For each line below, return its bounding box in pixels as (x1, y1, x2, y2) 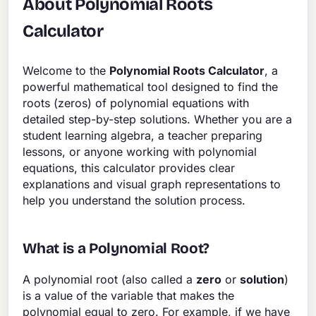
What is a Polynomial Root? (23, 240, 210, 258)
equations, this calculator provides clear (23, 161, 236, 176)
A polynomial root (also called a (23, 272, 197, 287)
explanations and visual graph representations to (23, 177, 281, 192)
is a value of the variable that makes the (23, 288, 235, 303)
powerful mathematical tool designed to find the (23, 80, 279, 95)
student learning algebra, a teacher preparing (23, 128, 263, 143)
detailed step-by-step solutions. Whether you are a (23, 112, 293, 127)
